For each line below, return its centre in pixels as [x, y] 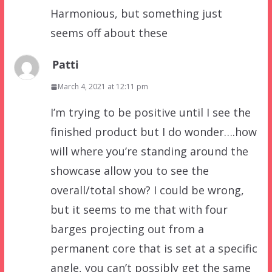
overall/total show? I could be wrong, [147, 190]
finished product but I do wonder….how [153, 132]
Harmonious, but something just [136, 14]
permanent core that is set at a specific [154, 249]
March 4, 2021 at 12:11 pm [103, 87]
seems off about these [109, 33]
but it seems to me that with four [139, 210]
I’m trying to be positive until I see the [150, 113]
